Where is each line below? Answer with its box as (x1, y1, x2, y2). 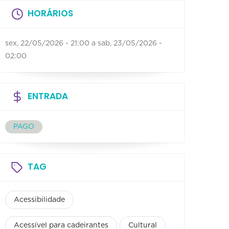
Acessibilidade (14, 196, 65, 203)
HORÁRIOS (28, 7, 73, 19)
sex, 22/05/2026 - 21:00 (5, 39, 89, 47)
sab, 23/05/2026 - (98, 39, 162, 47)
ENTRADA (28, 89, 68, 102)
